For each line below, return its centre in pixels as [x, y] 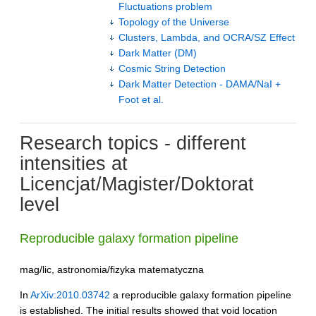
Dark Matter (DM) [158, 53]
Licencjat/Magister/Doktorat [137, 184]
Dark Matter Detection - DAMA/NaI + [200, 84]
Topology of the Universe [174, 22]
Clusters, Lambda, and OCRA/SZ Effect [207, 37]
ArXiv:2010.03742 [70, 295]
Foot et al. [141, 99]
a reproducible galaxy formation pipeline [201, 295]
